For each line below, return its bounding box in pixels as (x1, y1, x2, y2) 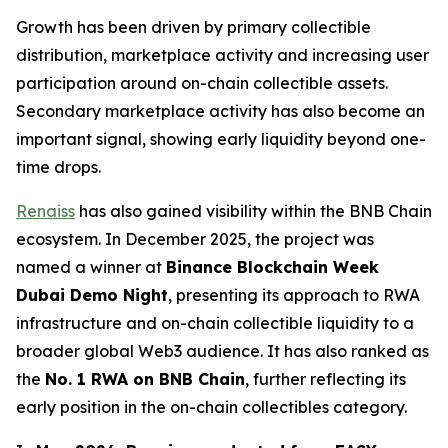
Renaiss (16, 201, 75, 222)
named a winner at (16, 257, 166, 278)
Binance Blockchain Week (166, 257, 379, 278)
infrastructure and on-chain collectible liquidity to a (16, 313, 414, 334)
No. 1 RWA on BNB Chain (45, 369, 245, 390)
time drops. (16, 157, 101, 178)
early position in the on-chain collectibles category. (16, 397, 407, 418)
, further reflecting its (245, 369, 406, 390)
